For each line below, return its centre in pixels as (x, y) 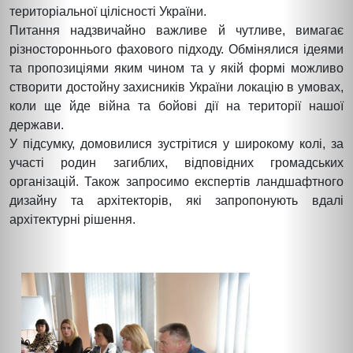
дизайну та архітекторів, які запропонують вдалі (176, 200)
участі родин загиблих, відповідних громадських (176, 162)
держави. (37, 124)
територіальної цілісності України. (108, 11)
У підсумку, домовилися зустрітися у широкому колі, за (176, 143)
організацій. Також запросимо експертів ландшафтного (176, 181)
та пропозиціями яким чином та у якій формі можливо (176, 68)
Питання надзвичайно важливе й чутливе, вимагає (176, 30)
